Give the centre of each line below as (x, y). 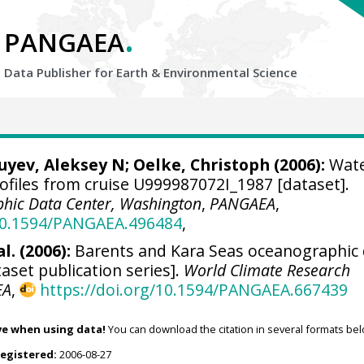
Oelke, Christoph (201, 165)
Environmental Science (230, 72)
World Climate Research (267, 270)
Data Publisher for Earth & (84, 72)
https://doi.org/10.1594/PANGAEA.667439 (193, 289)
